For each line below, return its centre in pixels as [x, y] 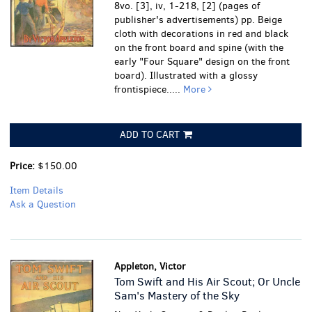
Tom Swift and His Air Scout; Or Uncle [208, 282]
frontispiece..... [149, 89]
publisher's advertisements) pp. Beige [198, 20]
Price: [24, 166]
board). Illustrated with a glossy [186, 76]
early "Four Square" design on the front [202, 62]
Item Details [37, 190]
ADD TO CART [149, 135]
